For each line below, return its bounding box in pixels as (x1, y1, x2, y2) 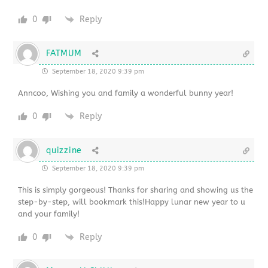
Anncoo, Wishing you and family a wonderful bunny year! (18, 88, 234, 98)
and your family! (18, 209, 80, 218)
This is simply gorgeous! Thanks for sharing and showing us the (18, 185, 254, 194)
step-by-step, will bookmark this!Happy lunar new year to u (18, 197, 246, 206)
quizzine (46, 145, 82, 156)
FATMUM (46, 48, 82, 59)
